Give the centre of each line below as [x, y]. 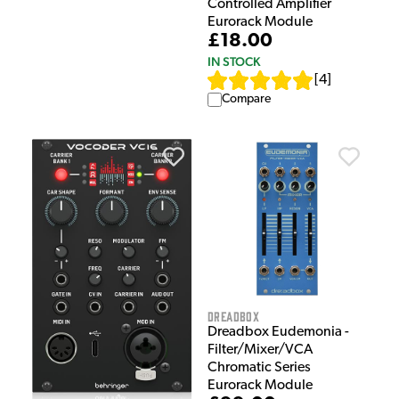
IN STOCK [234, 62]
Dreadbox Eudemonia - [278, 333]
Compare [246, 100]
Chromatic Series [259, 368]
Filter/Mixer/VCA [260, 350]
